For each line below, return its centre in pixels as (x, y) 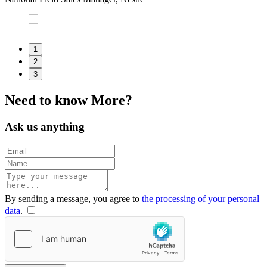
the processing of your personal (201, 198)
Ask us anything (45, 127)
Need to (30, 100)
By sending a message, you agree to (73, 198)
